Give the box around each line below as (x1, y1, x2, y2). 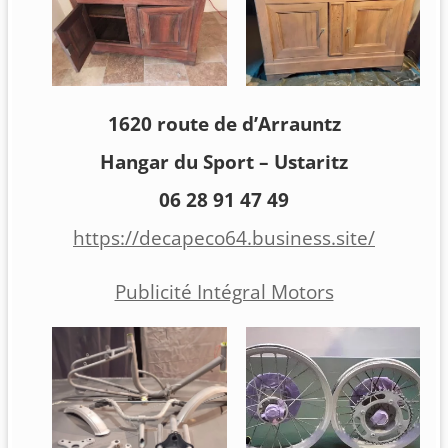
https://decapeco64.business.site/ (73, 225, 375, 252)
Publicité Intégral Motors (114, 279, 334, 306)
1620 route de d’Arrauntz (107, 111, 341, 138)
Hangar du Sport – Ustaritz (100, 149, 348, 176)
